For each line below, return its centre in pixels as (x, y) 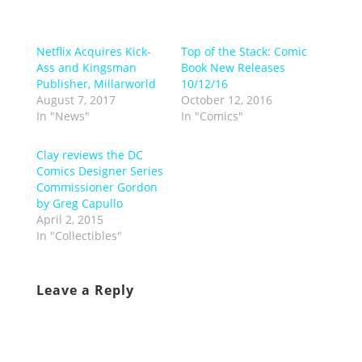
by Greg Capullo (79, 204)
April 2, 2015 (69, 220)
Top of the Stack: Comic (244, 52)
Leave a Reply (85, 290)
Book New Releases (233, 68)
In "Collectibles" (79, 236)
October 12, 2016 (226, 100)
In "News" (63, 116)
